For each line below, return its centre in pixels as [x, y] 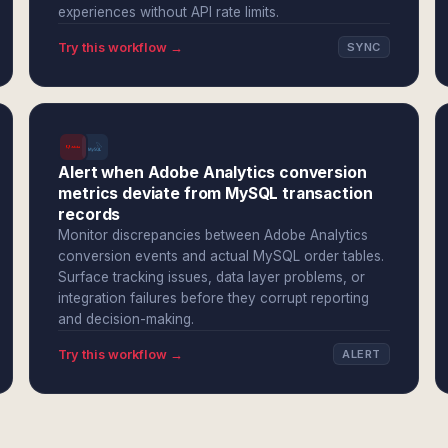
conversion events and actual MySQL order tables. [221, 256]
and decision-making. [126, 319]
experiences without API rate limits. [169, 12]
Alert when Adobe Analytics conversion [212, 172]
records [89, 214]
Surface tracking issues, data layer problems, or [212, 277]
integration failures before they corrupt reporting [214, 298]
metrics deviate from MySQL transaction [215, 193]
